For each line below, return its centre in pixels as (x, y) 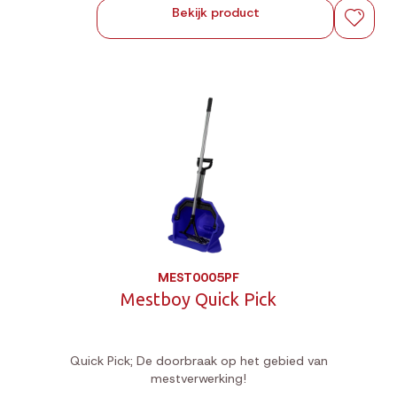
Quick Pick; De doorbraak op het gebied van (198, 361)
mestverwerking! (198, 378)
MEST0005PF (198, 277)
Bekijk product (215, 12)
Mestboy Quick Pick (198, 299)
